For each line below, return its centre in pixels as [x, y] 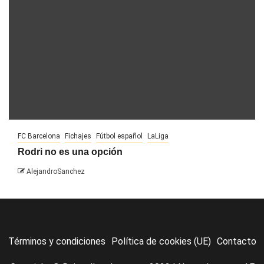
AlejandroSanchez [56, 171]
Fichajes [78, 136]
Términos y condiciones [57, 241]
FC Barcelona [39, 136]
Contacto [236, 241]
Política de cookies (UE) [161, 241]
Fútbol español [119, 136]
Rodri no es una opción [70, 151]
